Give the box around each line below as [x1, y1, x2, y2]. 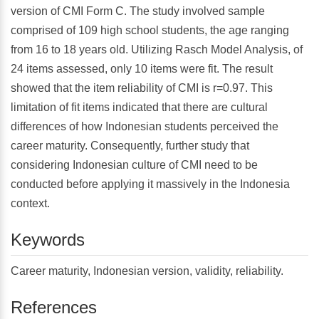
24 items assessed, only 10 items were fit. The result [11, 63, 273, 75]
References [11, 297, 97, 317]
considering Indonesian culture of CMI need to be [11, 159, 258, 172]
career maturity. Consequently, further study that [11, 140, 249, 152]
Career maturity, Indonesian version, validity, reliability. [11, 264, 283, 277]
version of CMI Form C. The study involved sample [11, 5, 265, 18]
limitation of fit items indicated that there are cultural [11, 101, 268, 114]
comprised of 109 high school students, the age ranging [11, 24, 289, 37]
